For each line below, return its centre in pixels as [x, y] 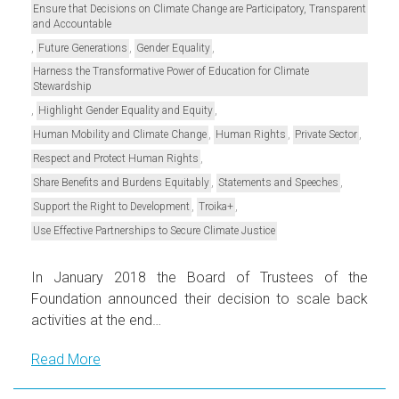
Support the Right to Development [111, 206]
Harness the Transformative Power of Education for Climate [171, 71]
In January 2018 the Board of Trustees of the [199, 277]
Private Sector [326, 134]
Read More [66, 359]
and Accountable [72, 24]
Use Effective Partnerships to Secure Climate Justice [154, 230]
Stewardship [62, 86]
